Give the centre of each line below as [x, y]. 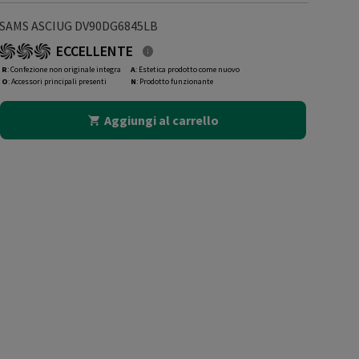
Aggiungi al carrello [161, 120]
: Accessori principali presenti [57, 81]
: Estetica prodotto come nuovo [187, 69]
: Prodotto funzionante [174, 81]
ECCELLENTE [94, 51]
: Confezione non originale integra [64, 69]
